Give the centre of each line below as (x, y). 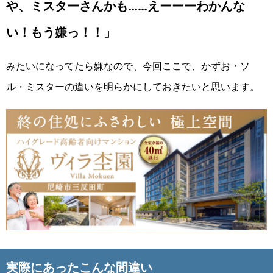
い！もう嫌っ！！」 (61, 32)
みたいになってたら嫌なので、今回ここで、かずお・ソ (128, 66)
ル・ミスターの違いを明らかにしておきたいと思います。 (133, 86)
